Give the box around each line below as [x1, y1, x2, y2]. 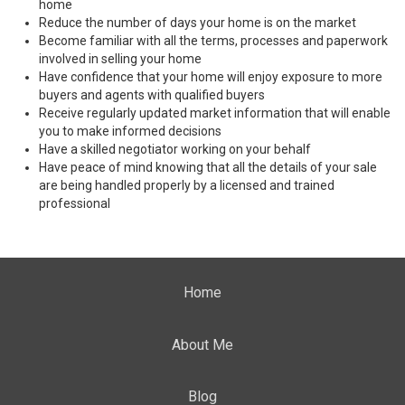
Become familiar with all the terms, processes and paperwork [39, 33, 388, 48]
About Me [172, 336, 233, 353]
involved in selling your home [39, 52, 202, 66]
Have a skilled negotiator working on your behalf [39, 142, 311, 156]
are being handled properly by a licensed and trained [39, 178, 334, 193]
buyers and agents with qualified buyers [39, 88, 265, 102]
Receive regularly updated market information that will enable [39, 106, 391, 120]
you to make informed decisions [39, 124, 221, 138]
